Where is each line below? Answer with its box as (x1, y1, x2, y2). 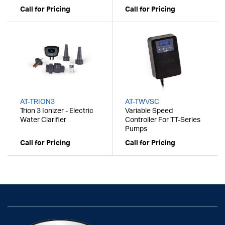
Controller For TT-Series (125, 117, 200, 124)
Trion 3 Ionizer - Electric (20, 107, 93, 115)
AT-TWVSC (125, 98, 159, 106)
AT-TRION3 (20, 98, 55, 106)
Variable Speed (125, 107, 173, 115)
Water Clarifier (20, 117, 66, 124)
